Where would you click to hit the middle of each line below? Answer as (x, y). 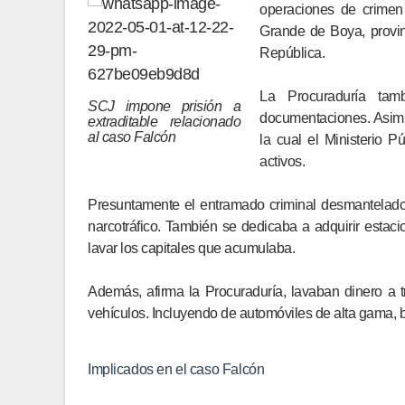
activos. (282, 161)
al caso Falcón (132, 137)
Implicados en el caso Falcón (176, 369)
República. (292, 53)
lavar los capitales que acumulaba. (191, 248)
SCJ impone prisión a (164, 106)
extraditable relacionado (164, 122)
